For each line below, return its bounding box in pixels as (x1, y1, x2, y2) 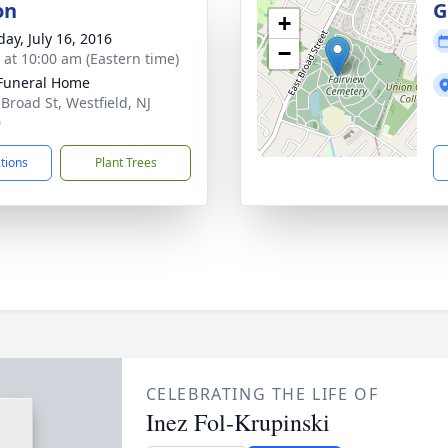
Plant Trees (94, 154, 157, 171)
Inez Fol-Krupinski (145, 406, 330, 438)
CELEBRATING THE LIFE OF (145, 383, 379, 405)
